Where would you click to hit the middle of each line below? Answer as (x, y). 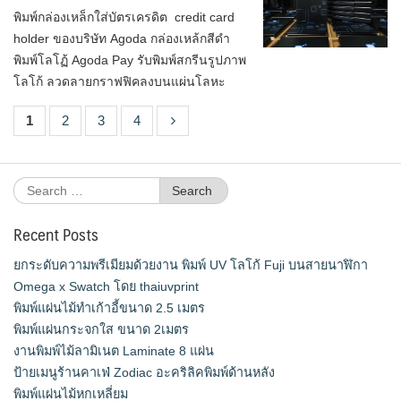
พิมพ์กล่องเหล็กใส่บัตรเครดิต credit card (124, 17)
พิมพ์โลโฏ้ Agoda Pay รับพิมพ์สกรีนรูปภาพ (130, 60)
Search (34, 187)
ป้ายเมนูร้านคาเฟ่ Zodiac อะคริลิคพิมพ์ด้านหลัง (144, 372)
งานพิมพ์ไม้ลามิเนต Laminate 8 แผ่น (114, 350)
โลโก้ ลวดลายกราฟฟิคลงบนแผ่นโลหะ (119, 81)
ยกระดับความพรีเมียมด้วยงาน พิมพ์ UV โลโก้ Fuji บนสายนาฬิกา (191, 264)
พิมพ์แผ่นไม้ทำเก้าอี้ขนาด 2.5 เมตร (109, 307)
